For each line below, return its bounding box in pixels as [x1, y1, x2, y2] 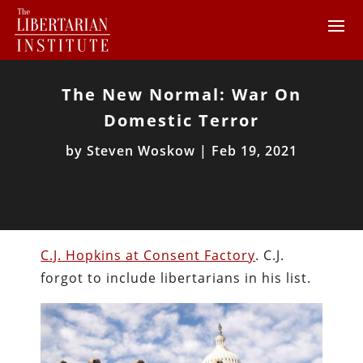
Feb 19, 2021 [211, 142, 297, 160]
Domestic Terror [104, 109, 259, 131]
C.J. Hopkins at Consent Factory [41, 246, 256, 264]
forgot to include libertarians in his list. [41, 269, 312, 287]
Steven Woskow [87, 142, 195, 160]
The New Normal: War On [62, 83, 301, 105]
